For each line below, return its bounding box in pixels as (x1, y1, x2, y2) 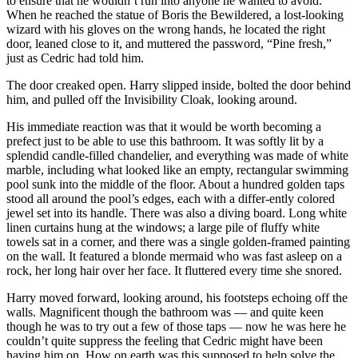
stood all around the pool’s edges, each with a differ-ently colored (6, 191, 335, 205)
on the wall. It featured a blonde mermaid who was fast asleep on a (6, 249, 342, 263)
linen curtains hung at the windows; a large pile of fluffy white (6, 220, 320, 234)
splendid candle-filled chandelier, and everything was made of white (6, 148, 348, 162)
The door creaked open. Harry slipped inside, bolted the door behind (6, 78, 351, 92)
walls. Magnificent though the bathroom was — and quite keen (6, 304, 324, 319)
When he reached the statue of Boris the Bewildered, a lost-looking (6, 7, 344, 22)
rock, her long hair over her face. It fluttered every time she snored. (6, 263, 342, 277)
